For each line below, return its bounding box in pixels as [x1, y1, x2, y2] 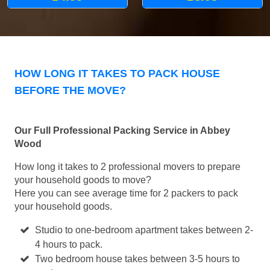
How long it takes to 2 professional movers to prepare [14, 162, 240, 172]
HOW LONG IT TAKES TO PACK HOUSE [14, 67, 220, 80]
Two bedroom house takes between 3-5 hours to [35, 254, 240, 265]
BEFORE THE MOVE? [14, 84, 126, 97]
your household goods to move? [14, 175, 151, 186]
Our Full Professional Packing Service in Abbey [14, 125, 230, 136]
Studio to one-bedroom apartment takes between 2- [35, 225, 254, 236]
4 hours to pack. [35, 239, 103, 250]
